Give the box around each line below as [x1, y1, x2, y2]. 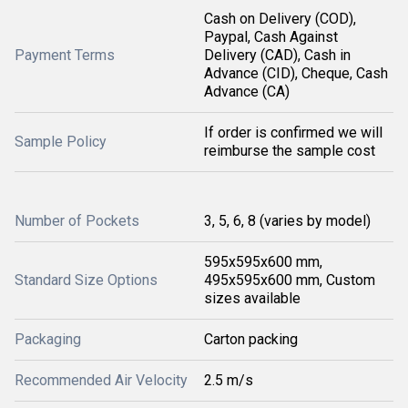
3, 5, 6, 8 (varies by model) [204, 212, 371, 229]
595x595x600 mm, [204, 253, 322, 270]
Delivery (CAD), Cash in [204, 46, 351, 64]
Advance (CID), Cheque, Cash [204, 65, 388, 82]
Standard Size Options [15, 271, 158, 289]
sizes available [204, 290, 301, 307]
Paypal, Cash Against [204, 28, 338, 46]
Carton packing [204, 331, 298, 348]
